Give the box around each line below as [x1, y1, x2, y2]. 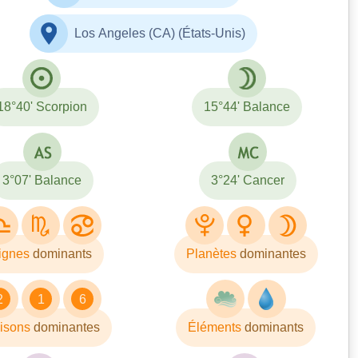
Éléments [188, 320, 245, 334]
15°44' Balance [204, 99, 291, 113]
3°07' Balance [2, 173, 82, 187]
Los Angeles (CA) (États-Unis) [74, 26, 245, 40]
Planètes [185, 246, 240, 261]
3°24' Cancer [210, 173, 284, 187]
